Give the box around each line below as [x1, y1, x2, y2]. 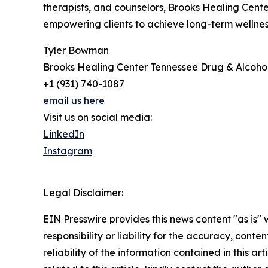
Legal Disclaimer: [43, 186, 123, 199]
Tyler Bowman [43, 44, 109, 56]
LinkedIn [43, 127, 84, 140]
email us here [43, 94, 105, 106]
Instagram [43, 144, 92, 157]
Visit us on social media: [43, 111, 152, 123]
